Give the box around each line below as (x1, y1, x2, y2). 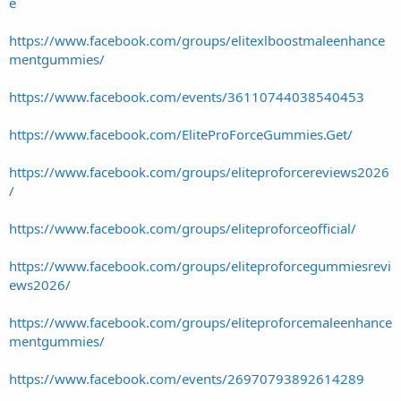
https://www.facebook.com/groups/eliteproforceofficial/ (9, 218, 356, 237)
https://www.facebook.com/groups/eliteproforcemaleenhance (9, 312, 392, 331)
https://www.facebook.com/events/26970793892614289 (9, 369, 364, 388)
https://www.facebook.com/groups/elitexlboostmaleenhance (9, 30, 385, 49)
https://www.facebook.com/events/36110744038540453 (9, 87, 364, 106)
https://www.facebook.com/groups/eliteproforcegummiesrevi (9, 256, 391, 275)
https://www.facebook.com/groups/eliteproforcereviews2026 (9, 162, 389, 181)
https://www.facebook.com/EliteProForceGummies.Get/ (9, 124, 353, 143)
